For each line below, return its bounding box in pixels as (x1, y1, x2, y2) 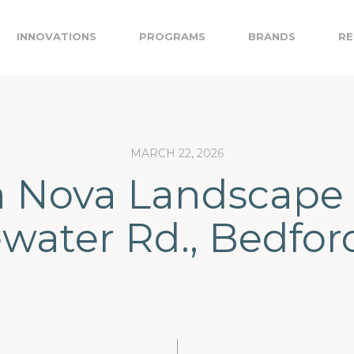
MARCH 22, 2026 (130, 146, 224, 160)
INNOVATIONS (17, 30, 96, 43)
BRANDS (248, 30, 296, 43)
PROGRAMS (139, 30, 205, 43)
